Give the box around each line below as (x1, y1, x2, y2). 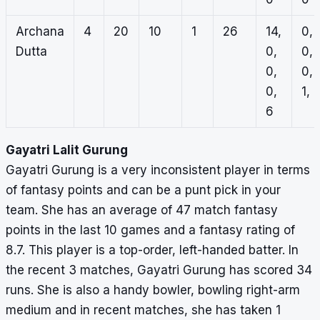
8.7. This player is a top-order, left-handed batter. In (6, 243, 299, 258)
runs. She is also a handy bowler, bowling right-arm (6, 283, 300, 298)
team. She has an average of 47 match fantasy (6, 203, 278, 218)
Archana (15, 24, 64, 39)
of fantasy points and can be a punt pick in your (6, 183, 281, 198)
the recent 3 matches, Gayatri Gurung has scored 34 (6, 263, 312, 278)
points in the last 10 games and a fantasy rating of (6, 223, 295, 238)
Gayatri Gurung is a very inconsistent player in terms (6, 163, 310, 178)
